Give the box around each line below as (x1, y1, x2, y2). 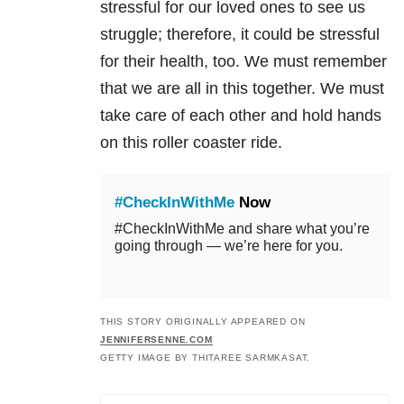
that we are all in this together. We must (100, 79, 384, 98)
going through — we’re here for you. (115, 238, 343, 254)
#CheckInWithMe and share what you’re (115, 221, 370, 237)
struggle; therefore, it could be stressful (100, 25, 380, 44)
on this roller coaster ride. (100, 133, 282, 152)
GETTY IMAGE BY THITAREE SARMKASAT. (100, 353, 311, 363)
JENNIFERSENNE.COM (100, 335, 213, 345)
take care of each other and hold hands (100, 106, 381, 125)
